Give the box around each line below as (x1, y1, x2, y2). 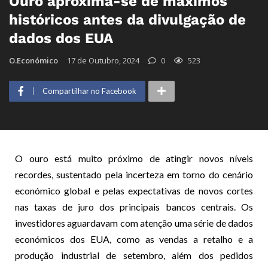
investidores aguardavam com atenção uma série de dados (15, 217, 253, 229)
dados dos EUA (9, 29, 113, 47)
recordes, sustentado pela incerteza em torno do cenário (15, 168, 253, 180)
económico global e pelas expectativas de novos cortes (15, 184, 253, 196)
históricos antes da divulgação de (9, 11, 246, 28)
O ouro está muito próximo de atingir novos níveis (15, 152, 253, 164)
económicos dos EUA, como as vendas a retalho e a (15, 233, 253, 245)
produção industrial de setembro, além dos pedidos (15, 249, 253, 261)
